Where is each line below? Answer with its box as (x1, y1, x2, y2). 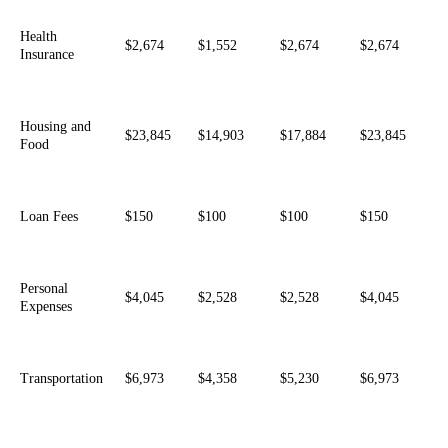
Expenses (20, 298, 72, 314)
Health (20, 28, 57, 44)
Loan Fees (20, 208, 78, 224)
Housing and (20, 118, 91, 134)
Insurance (20, 46, 74, 62)
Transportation (20, 370, 103, 386)
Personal (20, 280, 68, 296)
